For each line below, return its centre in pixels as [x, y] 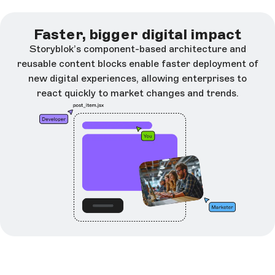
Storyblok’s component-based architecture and [137, 49]
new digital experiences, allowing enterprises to [137, 79]
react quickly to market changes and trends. [137, 93]
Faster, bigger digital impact [137, 34]
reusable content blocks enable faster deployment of [137, 64]
